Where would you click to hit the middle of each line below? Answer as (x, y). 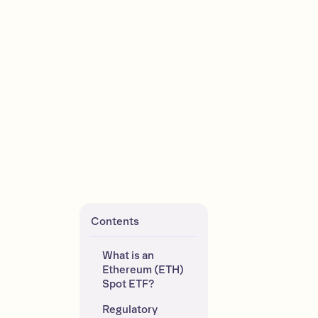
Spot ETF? (128, 284)
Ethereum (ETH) (143, 270)
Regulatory (130, 309)
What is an (128, 256)
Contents (115, 221)
